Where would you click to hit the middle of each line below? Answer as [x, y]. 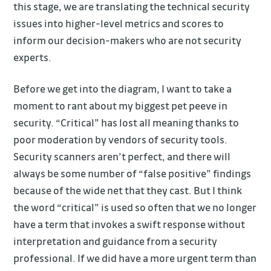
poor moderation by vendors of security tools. [121, 139]
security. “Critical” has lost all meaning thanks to [126, 122]
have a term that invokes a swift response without [129, 224]
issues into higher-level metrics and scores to [119, 24]
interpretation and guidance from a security [116, 241]
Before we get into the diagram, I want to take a [123, 88]
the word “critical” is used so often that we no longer [135, 207]
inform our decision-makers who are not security [128, 41]
